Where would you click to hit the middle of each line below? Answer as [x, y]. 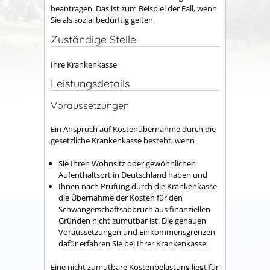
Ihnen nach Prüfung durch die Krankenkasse [138, 186]
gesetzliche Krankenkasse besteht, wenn [124, 140]
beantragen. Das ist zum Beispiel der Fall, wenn [134, 9]
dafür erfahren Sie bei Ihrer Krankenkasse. [134, 243]
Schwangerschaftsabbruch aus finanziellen [134, 209]
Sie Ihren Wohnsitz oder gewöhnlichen [127, 163]
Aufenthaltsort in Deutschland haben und [134, 175]
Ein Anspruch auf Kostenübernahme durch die [133, 129]
